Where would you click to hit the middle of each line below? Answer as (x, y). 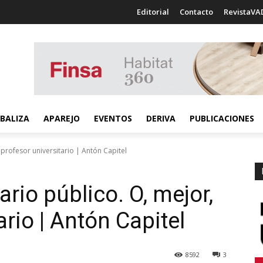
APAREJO (62, 118)
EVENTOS (113, 118)
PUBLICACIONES (222, 118)
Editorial (153, 12)
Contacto (196, 12)
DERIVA (161, 118)
